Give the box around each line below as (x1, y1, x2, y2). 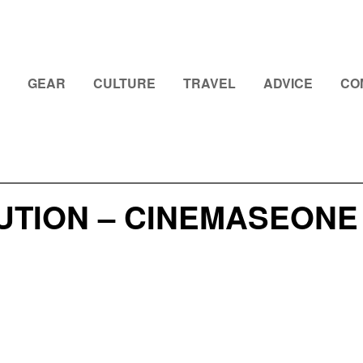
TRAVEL (183, 74, 236, 92)
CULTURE (93, 74, 156, 92)
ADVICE (263, 74, 313, 92)
